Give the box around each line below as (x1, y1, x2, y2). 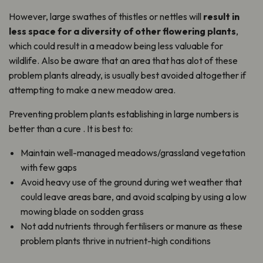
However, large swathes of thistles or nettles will (9, 11, 203, 23)
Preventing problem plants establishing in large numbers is (9, 108, 239, 120)
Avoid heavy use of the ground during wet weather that (21, 176, 242, 188)
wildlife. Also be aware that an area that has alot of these (9, 55, 238, 67)
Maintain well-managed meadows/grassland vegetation (21, 147, 245, 159)
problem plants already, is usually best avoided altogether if (9, 69, 246, 82)
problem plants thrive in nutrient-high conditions (21, 235, 211, 247)
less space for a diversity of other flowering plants (9, 25, 236, 38)
